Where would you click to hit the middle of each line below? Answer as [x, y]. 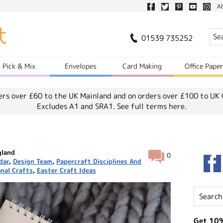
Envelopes [81, 66]
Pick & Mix [19, 66]
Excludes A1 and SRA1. [77, 106]
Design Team [33, 161]
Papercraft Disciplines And [99, 161]
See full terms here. [152, 106]
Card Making [142, 66]
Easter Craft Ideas [66, 170]
